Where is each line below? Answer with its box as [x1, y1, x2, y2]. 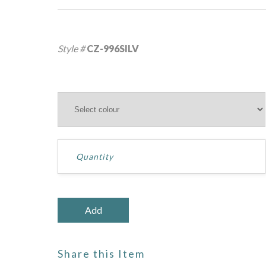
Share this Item [58, 247, 145, 260]
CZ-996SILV [87, 43, 139, 54]
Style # [58, 43, 87, 54]
